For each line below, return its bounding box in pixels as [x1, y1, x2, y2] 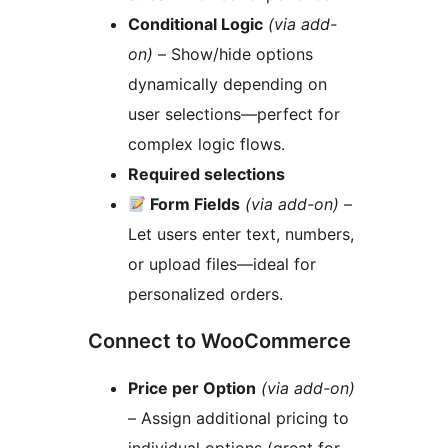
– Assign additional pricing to [128, 408, 349, 429]
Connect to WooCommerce [88, 329, 351, 354]
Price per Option [128, 378, 256, 399]
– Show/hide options [153, 44, 313, 65]
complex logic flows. [128, 134, 285, 155]
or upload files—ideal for [128, 254, 316, 275]
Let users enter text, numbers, [128, 224, 354, 245]
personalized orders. [128, 284, 283, 305]
